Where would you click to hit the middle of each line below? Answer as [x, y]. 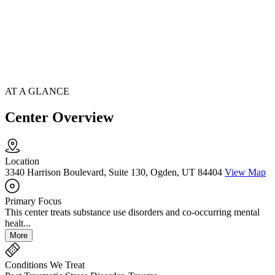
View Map [245, 172]
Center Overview [59, 118]
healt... [18, 223]
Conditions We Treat [45, 265]
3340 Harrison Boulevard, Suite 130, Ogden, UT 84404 [114, 172]
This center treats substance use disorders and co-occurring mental [132, 212]
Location [22, 161]
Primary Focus [33, 201]
